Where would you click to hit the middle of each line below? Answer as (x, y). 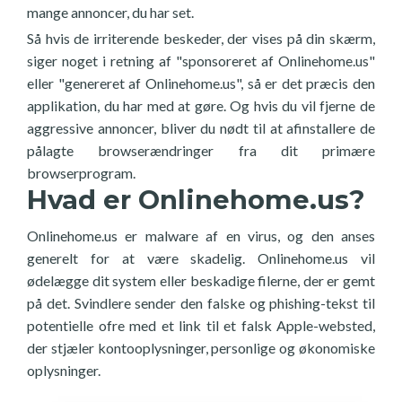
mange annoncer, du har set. (110, 12)
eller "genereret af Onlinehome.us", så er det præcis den (201, 83)
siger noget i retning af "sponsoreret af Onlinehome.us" (201, 61)
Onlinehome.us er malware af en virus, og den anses (201, 236)
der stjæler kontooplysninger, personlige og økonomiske (201, 348)
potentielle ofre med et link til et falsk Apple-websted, (201, 325)
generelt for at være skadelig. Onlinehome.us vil (201, 258)
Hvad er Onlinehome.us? (196, 200)
